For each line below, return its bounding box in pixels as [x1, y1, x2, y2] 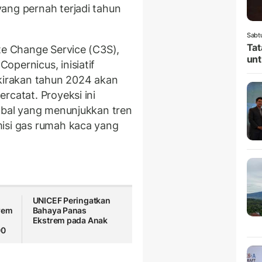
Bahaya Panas [32, 205, 87, 216]
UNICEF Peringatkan [32, 195, 111, 206]
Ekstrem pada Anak [32, 215, 108, 226]
